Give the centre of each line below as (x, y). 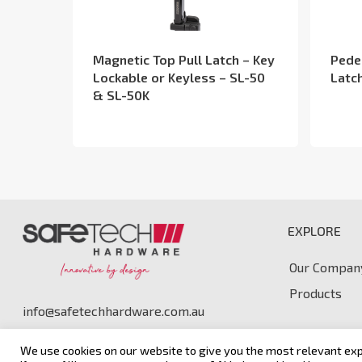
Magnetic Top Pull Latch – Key (184, 60)
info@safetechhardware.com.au (114, 311)
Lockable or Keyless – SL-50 (179, 78)
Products (316, 293)
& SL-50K (121, 95)
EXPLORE (315, 231)
